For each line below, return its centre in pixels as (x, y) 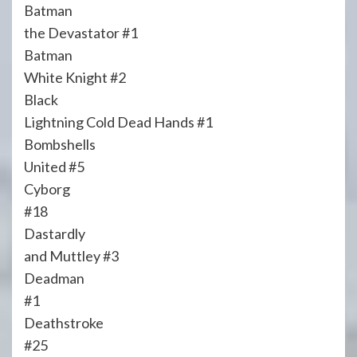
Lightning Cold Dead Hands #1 (118, 122)
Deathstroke (64, 322)
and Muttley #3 (71, 255)
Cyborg (47, 188)
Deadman (54, 278)
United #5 (54, 166)
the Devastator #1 (81, 32)
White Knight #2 (75, 77)
